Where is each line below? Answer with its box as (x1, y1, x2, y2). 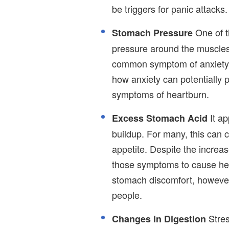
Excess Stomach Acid (112, 111, 208, 125)
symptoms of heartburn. (112, 87, 209, 101)
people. (112, 188, 142, 201)
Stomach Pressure (112, 26, 193, 39)
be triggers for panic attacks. (112, 2, 227, 15)
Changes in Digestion (112, 212, 206, 225)
